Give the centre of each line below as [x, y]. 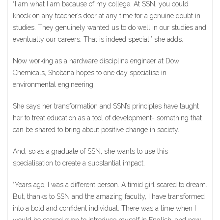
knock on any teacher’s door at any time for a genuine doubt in [107, 16]
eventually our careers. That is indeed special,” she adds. [98, 39]
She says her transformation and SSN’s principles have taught [106, 106]
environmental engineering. [54, 84]
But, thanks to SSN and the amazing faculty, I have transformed [109, 196]
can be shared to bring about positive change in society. [96, 130]
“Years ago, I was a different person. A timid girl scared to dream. [110, 185]
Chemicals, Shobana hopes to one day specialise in [90, 73]
